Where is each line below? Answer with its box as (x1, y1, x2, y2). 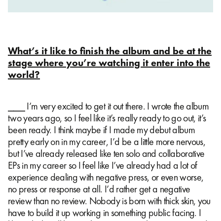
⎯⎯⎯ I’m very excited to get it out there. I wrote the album (8, 99, 209, 112)
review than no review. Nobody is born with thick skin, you (8, 194, 211, 207)
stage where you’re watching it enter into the (8, 56, 210, 69)
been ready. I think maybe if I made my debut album (8, 123, 195, 136)
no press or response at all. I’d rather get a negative (8, 182, 190, 195)
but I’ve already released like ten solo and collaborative (8, 147, 205, 160)
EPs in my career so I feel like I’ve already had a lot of (8, 158, 197, 172)
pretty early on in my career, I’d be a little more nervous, (8, 135, 206, 148)
